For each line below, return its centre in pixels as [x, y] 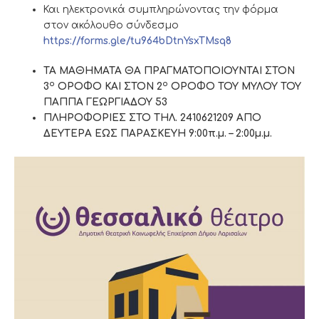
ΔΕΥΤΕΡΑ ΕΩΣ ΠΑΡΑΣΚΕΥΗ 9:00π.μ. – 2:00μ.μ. [158, 134]
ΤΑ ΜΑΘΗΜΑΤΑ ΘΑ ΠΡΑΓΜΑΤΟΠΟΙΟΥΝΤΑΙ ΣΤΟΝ [169, 71]
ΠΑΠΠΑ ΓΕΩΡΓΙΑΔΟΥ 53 [106, 103]
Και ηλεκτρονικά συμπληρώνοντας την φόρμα [161, 9]
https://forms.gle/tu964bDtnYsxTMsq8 [138, 41]
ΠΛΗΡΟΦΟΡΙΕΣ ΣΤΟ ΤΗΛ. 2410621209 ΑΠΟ [153, 118]
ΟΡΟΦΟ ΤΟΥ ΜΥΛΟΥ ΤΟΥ [235, 87]
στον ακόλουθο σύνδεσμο [111, 25]
